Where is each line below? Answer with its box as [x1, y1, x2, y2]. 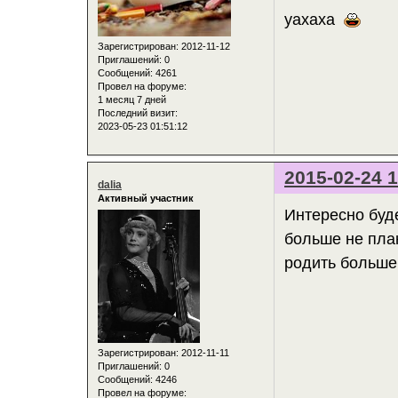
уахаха [284, 10, 345, 28]
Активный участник [98, 193, 194, 204]
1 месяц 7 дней [98, 94, 166, 106]
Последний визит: [98, 107, 178, 119]
